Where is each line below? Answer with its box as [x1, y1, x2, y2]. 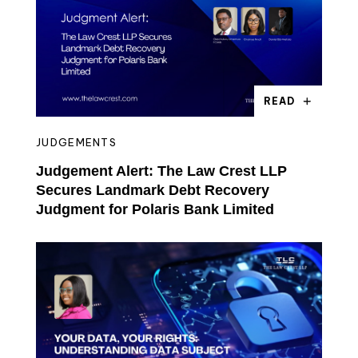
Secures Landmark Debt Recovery [36, 181, 269, 198]
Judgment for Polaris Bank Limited [36, 201, 274, 217]
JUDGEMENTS [36, 135, 117, 149]
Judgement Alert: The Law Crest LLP [36, 162, 287, 179]
